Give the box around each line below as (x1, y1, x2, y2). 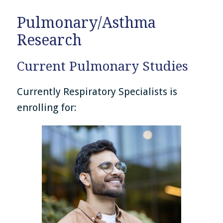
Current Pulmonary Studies (17, 59, 189, 74)
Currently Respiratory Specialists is (17, 86, 178, 98)
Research (17, 31, 82, 49)
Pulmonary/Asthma (17, 14, 156, 32)
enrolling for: (17, 102, 77, 114)
